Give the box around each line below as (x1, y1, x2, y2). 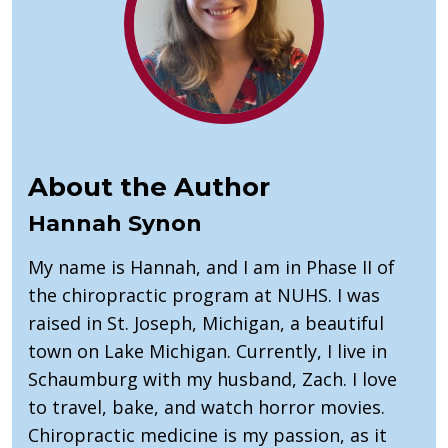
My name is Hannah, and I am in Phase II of (28, 255, 395, 280)
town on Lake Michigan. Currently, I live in (28, 339, 387, 364)
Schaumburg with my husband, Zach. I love (28, 367, 397, 392)
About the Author (28, 171, 270, 204)
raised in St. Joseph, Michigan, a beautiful (28, 311, 384, 336)
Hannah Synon (28, 210, 202, 238)
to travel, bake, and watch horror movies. (28, 395, 385, 420)
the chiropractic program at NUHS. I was (28, 283, 380, 308)
